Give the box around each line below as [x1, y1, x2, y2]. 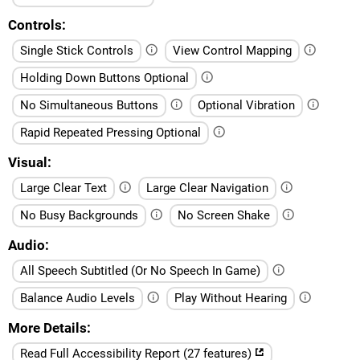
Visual [8, 153, 47, 170]
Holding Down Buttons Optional [20, 70, 189, 85]
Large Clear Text [20, 180, 107, 195]
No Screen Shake [178, 207, 270, 223]
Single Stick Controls [20, 43, 133, 58]
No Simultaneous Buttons [20, 97, 158, 112]
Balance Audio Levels [20, 290, 135, 305]
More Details [8, 319, 87, 336]
